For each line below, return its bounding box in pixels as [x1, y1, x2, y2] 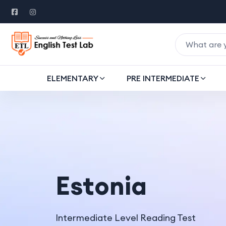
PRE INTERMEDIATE [126, 73, 199, 83]
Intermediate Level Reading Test [55, 211, 198, 223]
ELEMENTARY [46, 73, 98, 83]
